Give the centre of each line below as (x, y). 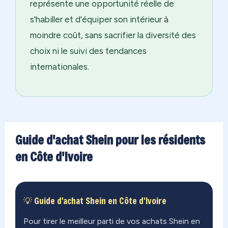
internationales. (60, 67)
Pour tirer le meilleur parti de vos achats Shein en (112, 221)
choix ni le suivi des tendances (88, 51)
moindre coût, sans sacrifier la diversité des (113, 35)
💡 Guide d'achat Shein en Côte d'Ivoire (95, 201)
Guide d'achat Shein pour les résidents (110, 140)
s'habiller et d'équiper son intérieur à (99, 20)
